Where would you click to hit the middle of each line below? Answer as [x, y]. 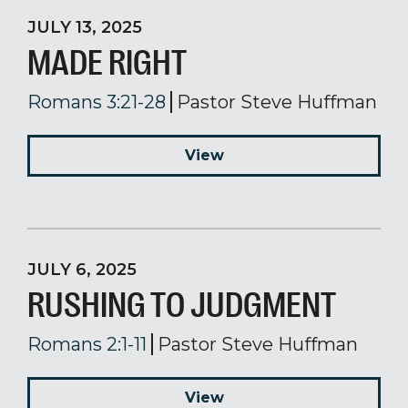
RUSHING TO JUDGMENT [182, 305]
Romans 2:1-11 [87, 344]
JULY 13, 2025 [85, 27]
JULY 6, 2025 [82, 270]
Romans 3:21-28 [97, 102]
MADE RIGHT [107, 63]
